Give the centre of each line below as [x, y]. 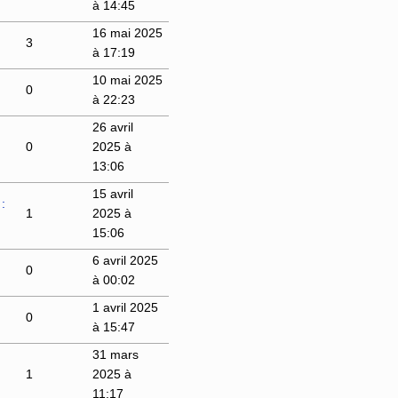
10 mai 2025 [127, 80]
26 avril [112, 127]
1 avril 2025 [125, 307]
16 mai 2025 [127, 32]
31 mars [115, 354]
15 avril [112, 193]
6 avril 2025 [125, 260]
